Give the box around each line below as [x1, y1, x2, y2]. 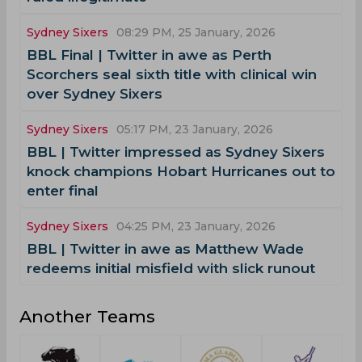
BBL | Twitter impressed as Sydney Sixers [27, 143, 325, 160]
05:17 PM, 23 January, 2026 [116, 121, 273, 137]
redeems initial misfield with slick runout [27, 259, 315, 276]
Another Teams [19, 305, 155, 326]
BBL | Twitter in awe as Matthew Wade [27, 240, 304, 257]
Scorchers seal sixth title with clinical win [27, 65, 317, 82]
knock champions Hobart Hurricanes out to [27, 162, 335, 179]
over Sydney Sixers [27, 85, 162, 102]
